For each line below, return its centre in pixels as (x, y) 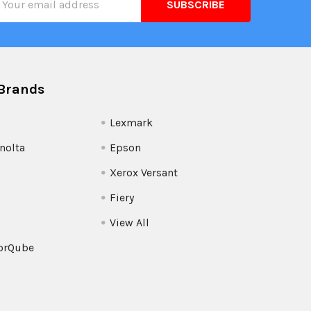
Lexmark (131, 122)
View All (129, 222)
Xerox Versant (143, 172)
